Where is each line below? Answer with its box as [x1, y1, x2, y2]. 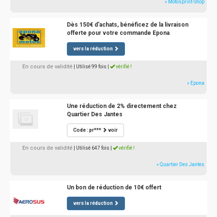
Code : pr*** [73, 127, 102, 133]
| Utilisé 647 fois [74, 145, 109, 151]
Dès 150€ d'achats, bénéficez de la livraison [66, 21, 188, 28]
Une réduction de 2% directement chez [66, 103, 177, 109]
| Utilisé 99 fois [74, 64, 107, 69]
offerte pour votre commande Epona [66, 30, 170, 36]
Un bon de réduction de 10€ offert [66, 184, 161, 191]
